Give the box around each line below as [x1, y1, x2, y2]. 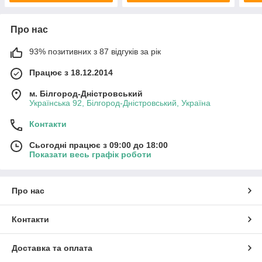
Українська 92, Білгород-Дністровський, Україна [29, 98, 211, 108]
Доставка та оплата [12, 243, 92, 253]
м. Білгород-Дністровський [29, 89, 143, 99]
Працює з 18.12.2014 [29, 68, 113, 78]
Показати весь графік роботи [29, 150, 151, 160]
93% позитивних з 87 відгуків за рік [29, 47, 161, 57]
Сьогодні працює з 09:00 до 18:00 [29, 140, 168, 150]
